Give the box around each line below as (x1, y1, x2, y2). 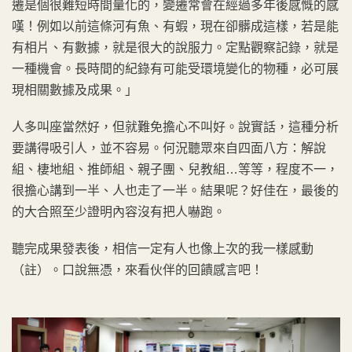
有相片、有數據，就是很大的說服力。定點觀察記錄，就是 (12, 41, 339, 54)
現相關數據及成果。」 (12, 83, 137, 97)
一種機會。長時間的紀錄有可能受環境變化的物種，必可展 (12, 62, 339, 75)
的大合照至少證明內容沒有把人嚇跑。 (12, 205, 225, 218)
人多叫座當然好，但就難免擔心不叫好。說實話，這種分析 (12, 120, 339, 134)
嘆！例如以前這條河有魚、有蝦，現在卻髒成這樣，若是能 (12, 20, 339, 33)
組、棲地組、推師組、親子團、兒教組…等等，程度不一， (12, 163, 339, 176)
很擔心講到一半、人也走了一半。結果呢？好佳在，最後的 (12, 184, 339, 197)
